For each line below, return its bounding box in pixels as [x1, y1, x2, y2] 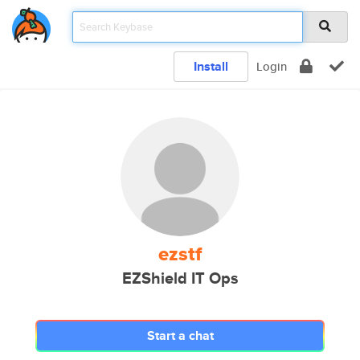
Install [194, 57, 228, 76]
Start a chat [146, 326, 214, 345]
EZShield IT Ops [121, 267, 239, 290]
